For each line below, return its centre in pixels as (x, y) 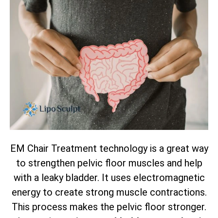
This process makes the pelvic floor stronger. (109, 207)
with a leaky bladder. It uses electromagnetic (109, 177)
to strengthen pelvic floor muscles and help (109, 163)
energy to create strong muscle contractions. (109, 192)
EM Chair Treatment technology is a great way (109, 148)
